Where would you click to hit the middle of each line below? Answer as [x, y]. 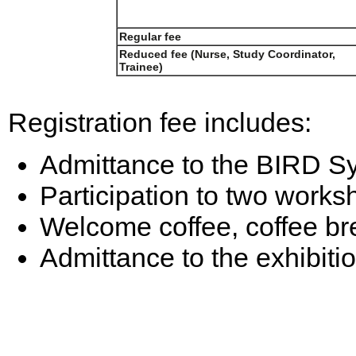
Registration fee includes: [160, 122]
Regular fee [150, 37]
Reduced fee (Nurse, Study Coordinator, [227, 54]
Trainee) [141, 67]
